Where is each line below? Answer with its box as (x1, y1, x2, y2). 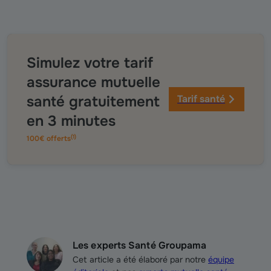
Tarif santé (177, 93, 225, 105)
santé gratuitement (27, 93, 160, 111)
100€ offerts (27, 134, 71, 143)
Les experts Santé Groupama (73, 239, 206, 252)
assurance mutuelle (27, 73, 160, 91)
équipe (208, 254, 234, 265)
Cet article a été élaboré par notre (73, 254, 208, 265)
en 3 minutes (27, 112, 116, 130)
